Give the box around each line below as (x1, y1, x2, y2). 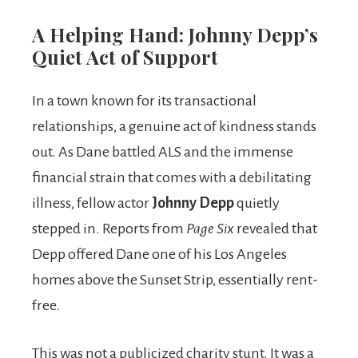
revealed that (234, 221, 317, 237)
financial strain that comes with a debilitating (32, 169, 312, 186)
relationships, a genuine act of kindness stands (32, 118, 316, 135)
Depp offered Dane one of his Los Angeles (32, 246, 287, 263)
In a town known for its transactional (32, 93, 257, 109)
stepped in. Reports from (32, 221, 186, 237)
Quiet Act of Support (32, 44, 218, 70)
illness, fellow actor (32, 195, 152, 212)
